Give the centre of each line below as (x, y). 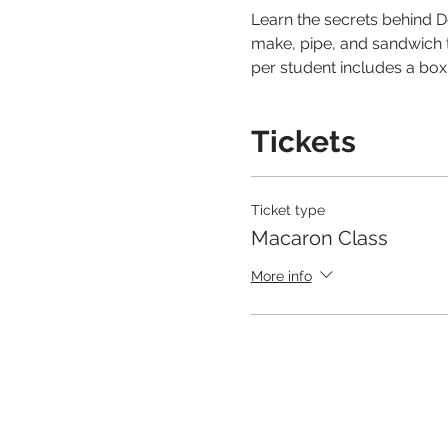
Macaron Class (319, 238)
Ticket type (287, 210)
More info (281, 275)
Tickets (303, 141)
